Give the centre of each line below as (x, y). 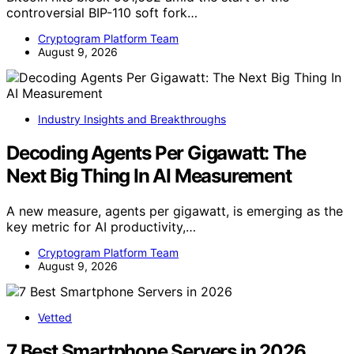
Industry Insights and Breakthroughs (132, 119)
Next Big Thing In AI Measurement (149, 176)
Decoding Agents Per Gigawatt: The (156, 153)
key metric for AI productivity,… (101, 227)
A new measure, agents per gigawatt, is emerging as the (175, 211)
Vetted (55, 318)
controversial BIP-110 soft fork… (102, 13)
